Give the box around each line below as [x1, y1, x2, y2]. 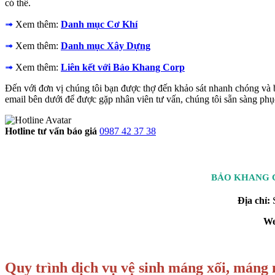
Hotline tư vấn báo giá [5, 126, 97, 137]
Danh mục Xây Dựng [61, 41, 150, 52]
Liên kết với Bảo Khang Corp [61, 62, 185, 73]
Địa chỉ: [237, 195, 270, 206]
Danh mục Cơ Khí [61, 19, 137, 30]
